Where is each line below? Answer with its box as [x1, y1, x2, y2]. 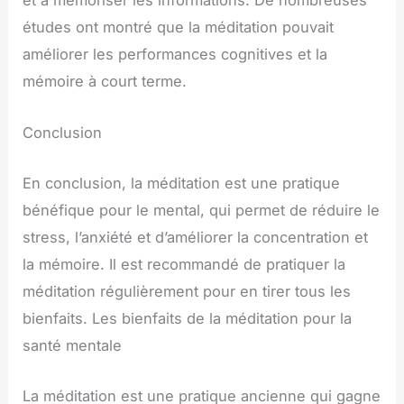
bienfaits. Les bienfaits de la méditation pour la [23, 308, 353, 327]
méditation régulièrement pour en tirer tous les [23, 281, 352, 300]
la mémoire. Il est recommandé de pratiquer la [23, 254, 346, 273]
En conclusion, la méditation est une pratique [23, 173, 341, 192]
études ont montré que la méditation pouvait [23, 18, 335, 37]
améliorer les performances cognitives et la [23, 45, 328, 64]
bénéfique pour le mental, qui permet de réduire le [23, 200, 381, 219]
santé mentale [23, 335, 123, 354]
